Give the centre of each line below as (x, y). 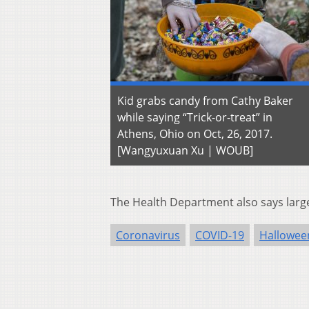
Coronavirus (148, 236)
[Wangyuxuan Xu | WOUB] (185, 151)
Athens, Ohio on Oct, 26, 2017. (195, 134)
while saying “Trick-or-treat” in (195, 118)
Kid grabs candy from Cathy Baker (205, 101)
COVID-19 (220, 236)
